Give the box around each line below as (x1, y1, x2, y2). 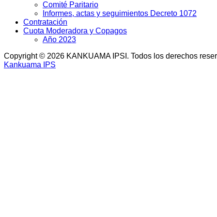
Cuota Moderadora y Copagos (23, 26, 127, 35)
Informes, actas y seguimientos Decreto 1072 (43, 9, 197, 17)
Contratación (23, 17, 67, 26)
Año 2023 (43, 35, 76, 44)
